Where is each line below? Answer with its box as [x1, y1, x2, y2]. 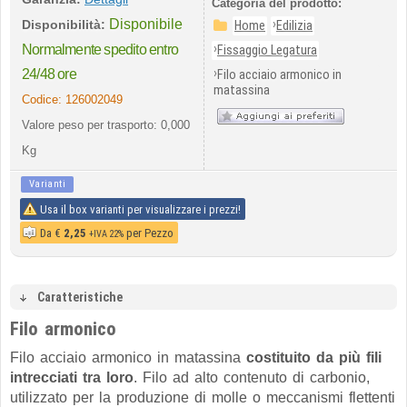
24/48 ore [22, 66, 76, 82]
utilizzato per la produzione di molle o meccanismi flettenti [10, 390, 395, 405]
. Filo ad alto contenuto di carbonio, [134, 370, 370, 385]
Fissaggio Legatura [217, 43, 317, 58]
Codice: [22, 93, 65, 106]
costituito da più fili [246, 350, 382, 365]
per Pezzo [124, 226, 174, 240]
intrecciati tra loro [10, 370, 134, 385]
